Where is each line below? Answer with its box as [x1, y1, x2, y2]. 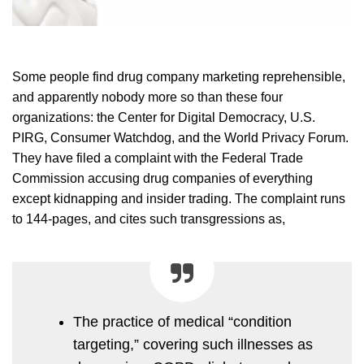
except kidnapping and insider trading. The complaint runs [12, 191, 345, 206]
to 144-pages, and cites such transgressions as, [12, 211, 285, 226]
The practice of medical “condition [73, 313, 292, 330]
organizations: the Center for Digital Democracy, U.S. [12, 110, 315, 124]
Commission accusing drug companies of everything [12, 171, 313, 185]
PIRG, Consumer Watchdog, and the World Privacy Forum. [12, 130, 349, 145]
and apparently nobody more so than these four [12, 89, 283, 104]
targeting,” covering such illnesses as [73, 336, 313, 353]
